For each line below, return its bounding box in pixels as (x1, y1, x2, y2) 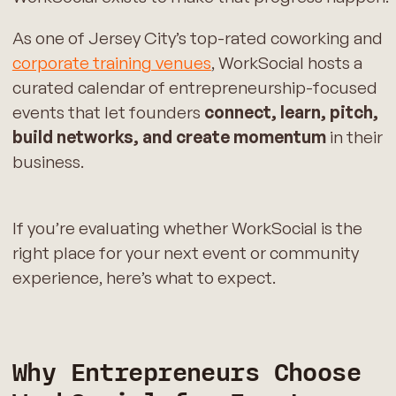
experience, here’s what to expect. (11, 267, 276, 289)
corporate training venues (11, 52, 211, 74)
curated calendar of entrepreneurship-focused (11, 77, 377, 99)
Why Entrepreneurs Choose (11, 357, 362, 388)
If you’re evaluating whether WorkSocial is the (11, 217, 362, 240)
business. (11, 151, 84, 173)
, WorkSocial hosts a (210, 52, 362, 74)
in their (325, 126, 383, 148)
